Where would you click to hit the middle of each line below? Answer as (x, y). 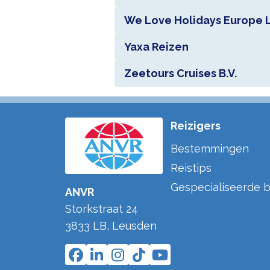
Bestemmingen (210, 149)
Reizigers (196, 126)
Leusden (134, 226)
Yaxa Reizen (156, 47)
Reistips (191, 168)
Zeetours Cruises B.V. (180, 73)
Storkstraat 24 (102, 209)
